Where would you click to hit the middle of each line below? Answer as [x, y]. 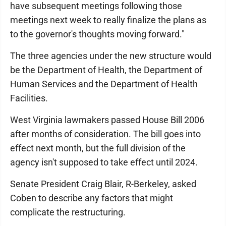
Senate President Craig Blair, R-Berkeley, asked [103, 184]
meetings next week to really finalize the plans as [108, 20]
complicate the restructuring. [68, 212]
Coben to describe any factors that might [92, 198]
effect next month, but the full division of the [98, 148]
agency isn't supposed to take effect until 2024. [104, 162]
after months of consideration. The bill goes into [105, 134]
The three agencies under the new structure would [111, 56]
